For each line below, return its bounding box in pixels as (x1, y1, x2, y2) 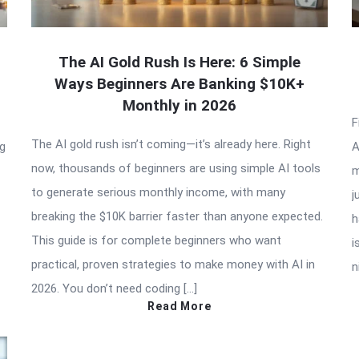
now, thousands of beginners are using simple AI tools (31, 160, 321, 175)
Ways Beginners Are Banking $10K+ (54, 74, 305, 93)
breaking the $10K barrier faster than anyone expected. (31, 208, 323, 224)
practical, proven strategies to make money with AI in (31, 256, 315, 272)
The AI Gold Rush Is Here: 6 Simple (58, 52, 301, 71)
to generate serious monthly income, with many (31, 184, 285, 200)
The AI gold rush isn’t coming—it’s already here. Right (31, 136, 311, 151)
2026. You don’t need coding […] (31, 280, 197, 296)
